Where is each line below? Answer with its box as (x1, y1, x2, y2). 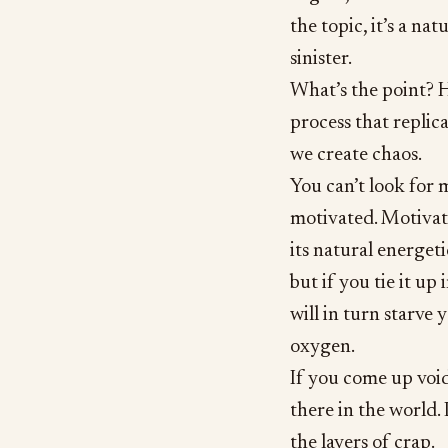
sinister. (289, 49, 352, 70)
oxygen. (289, 337, 355, 358)
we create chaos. (289, 145, 422, 166)
